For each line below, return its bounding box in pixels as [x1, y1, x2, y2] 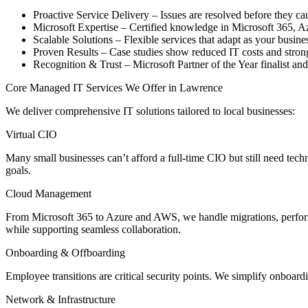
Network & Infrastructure [5, 293, 115, 305]
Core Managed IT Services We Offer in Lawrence [5, 81, 223, 93]
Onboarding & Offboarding [5, 246, 125, 258]
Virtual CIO [5, 128, 57, 140]
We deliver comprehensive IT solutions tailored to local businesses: [5, 104, 295, 117]
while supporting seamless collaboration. [5, 223, 181, 235]
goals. [5, 164, 31, 176]
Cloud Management [5, 187, 91, 199]
